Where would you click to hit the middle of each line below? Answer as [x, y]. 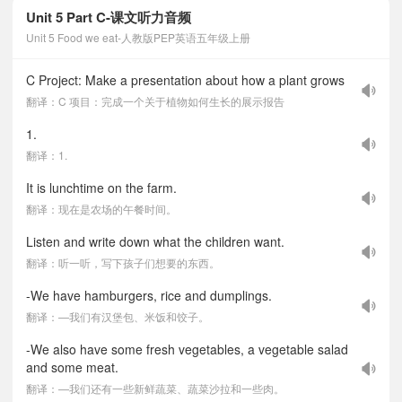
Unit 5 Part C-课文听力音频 [109, 17]
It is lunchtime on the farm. [101, 188]
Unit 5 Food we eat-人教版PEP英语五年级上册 [138, 37]
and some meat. [72, 367]
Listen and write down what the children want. [155, 241]
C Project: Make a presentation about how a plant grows [185, 80]
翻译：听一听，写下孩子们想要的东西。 [123, 262]
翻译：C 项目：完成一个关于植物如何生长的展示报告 [155, 101]
